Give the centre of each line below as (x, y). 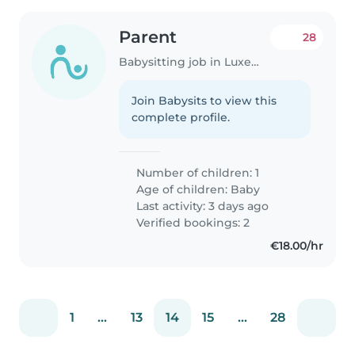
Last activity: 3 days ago (201, 206)
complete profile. (181, 117)
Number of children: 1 (197, 172)
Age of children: (182, 189)
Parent (148, 37)
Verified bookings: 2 (192, 222)
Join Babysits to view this (204, 100)
